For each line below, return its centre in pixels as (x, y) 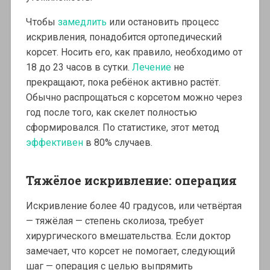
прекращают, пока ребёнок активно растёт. (123, 82)
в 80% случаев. (119, 142)
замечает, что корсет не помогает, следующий (130, 251)
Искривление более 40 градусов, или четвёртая (133, 206)
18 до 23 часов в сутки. (79, 67)
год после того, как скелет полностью (111, 112)
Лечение (152, 67)
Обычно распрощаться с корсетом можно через (134, 97)
